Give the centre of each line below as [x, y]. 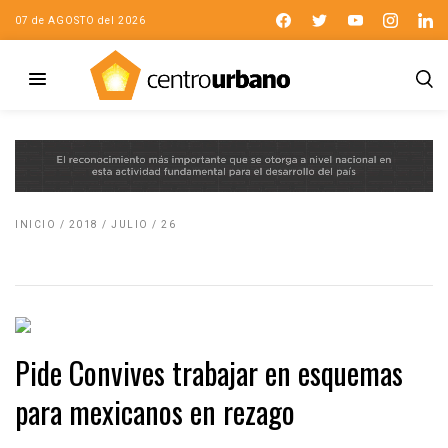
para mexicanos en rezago [155, 411]
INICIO [35, 224]
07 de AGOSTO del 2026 [80, 20]
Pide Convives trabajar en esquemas [209, 372]
